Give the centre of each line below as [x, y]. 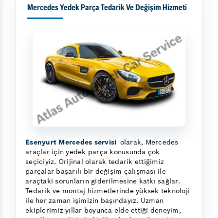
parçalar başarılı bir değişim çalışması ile [96, 171]
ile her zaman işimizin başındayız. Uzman [94, 200]
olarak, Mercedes [149, 142]
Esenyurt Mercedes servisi [72, 142]
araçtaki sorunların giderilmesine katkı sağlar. [103, 181]
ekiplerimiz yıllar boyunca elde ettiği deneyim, [103, 210]
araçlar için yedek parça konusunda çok [93, 152]
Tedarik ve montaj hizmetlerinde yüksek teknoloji [108, 191]
